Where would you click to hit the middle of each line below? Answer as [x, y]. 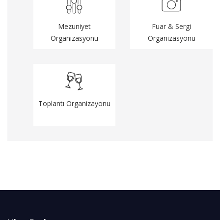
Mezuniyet [74, 26]
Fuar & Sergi [172, 26]
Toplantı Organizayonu [74, 103]
